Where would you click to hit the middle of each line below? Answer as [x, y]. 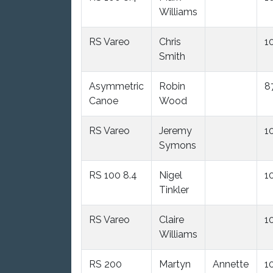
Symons [178, 145]
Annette [231, 264]
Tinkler [174, 190]
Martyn [175, 264]
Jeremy [175, 130]
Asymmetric [116, 86]
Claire [172, 219]
